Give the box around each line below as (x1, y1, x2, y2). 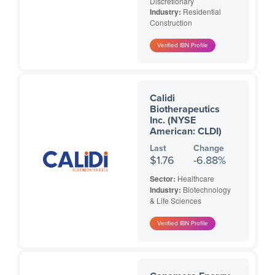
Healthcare (177, 173, 214, 184)
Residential (183, 6, 221, 17)
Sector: (150, 173, 177, 185)
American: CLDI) (150, 125, 222, 138)
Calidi (150, 92, 175, 105)
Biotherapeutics (150, 103, 220, 116)
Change (193, 143, 225, 154)
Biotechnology (183, 184, 231, 195)
